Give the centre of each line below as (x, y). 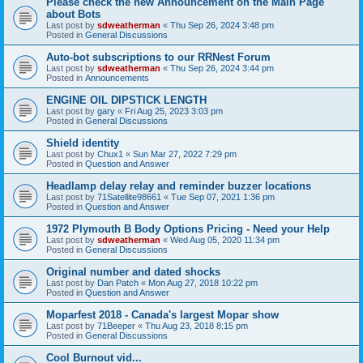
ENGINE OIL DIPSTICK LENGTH (126, 100)
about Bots (73, 14)
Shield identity (83, 143)
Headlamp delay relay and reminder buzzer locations (179, 186)
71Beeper (116, 325)
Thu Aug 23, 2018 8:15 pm (196, 325)
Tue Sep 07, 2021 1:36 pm (223, 196)
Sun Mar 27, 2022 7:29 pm (185, 154)
